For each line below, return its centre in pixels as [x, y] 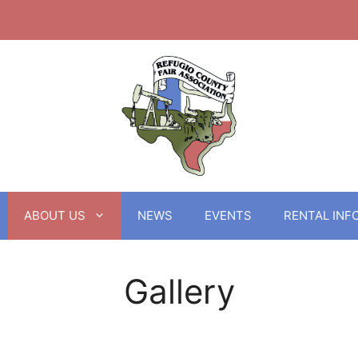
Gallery [179, 291]
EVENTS [228, 215]
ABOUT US [55, 215]
